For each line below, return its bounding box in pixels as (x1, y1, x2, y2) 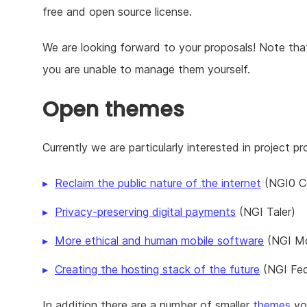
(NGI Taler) (236, 205, 295, 219)
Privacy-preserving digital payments (55, 205, 236, 219)
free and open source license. (42, 5, 192, 19)
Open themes (42, 95, 184, 125)
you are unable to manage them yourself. (42, 62, 250, 77)
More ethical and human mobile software (55, 234, 264, 248)
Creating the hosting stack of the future (55, 262, 260, 277)
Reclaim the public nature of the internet (55, 176, 261, 191)
